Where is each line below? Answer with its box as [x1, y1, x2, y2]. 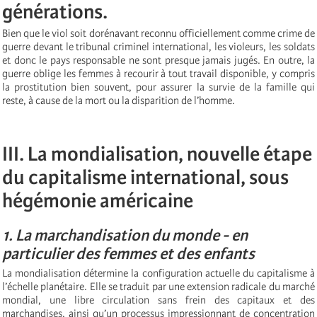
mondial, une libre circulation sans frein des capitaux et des [2, 294, 315, 307]
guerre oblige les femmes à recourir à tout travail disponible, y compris [2, 67, 315, 81]
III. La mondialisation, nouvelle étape [2, 142, 312, 166]
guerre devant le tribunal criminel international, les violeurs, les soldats [2, 40, 315, 54]
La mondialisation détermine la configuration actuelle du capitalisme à [2, 267, 315, 280]
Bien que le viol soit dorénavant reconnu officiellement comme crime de [2, 27, 315, 40]
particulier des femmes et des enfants [2, 244, 255, 264]
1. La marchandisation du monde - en [2, 226, 248, 246]
